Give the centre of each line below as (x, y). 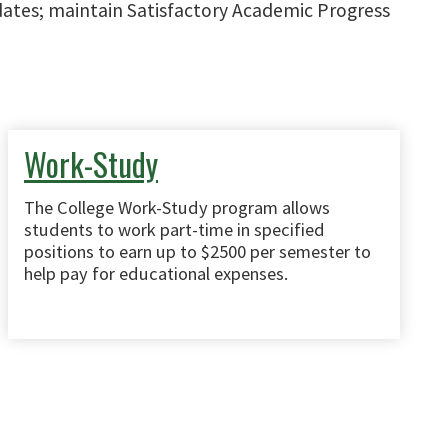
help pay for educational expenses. (156, 273)
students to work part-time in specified (174, 229)
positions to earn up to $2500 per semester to (197, 251)
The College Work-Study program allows (177, 207)
